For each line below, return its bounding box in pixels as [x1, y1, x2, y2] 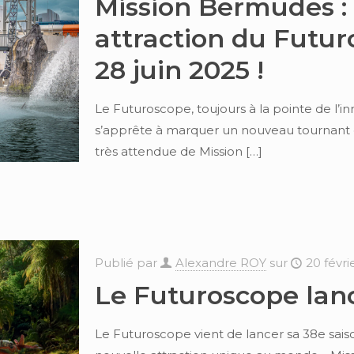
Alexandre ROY [175, 255, 266, 270]
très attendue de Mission [94, 144, 243, 159]
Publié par [94, 255, 160, 270]
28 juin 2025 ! [94, 55, 264, 85]
